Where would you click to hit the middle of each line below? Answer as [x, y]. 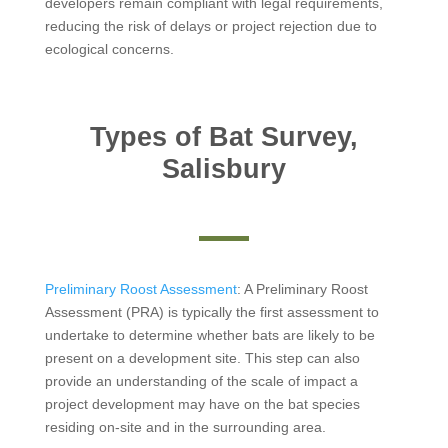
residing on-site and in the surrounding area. [185, 426]
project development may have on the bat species [202, 403]
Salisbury [223, 168]
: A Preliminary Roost [302, 288]
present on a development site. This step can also [202, 357]
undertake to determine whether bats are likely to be [209, 334]
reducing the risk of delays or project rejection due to [210, 25]
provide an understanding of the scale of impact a [201, 380]
